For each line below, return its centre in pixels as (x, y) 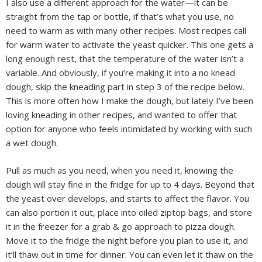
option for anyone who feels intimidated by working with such (129, 129)
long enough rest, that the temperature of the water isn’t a (125, 58)
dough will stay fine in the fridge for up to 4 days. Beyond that (130, 184)
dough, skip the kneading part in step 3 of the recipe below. (125, 87)
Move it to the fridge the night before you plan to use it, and (127, 240)
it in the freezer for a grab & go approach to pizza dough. (121, 226)
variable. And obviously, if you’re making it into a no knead (120, 73)
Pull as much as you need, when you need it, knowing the (120, 170)
